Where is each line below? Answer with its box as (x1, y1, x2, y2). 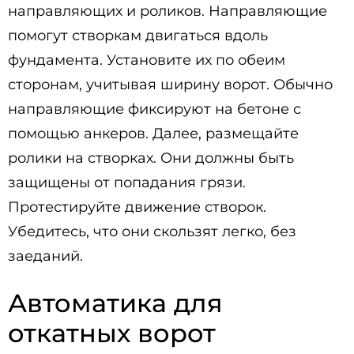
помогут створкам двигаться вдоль (8, 27, 268, 44)
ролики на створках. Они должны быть (8, 149, 294, 167)
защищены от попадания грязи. (8, 174, 246, 191)
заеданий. (8, 247, 83, 265)
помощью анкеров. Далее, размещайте (8, 125, 299, 142)
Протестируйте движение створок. (8, 198, 266, 216)
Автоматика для (8, 288, 223, 318)
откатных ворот (8, 318, 216, 348)
